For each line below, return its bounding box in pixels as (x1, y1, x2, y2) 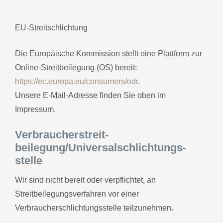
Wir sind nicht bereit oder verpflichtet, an (15, 175, 156, 184)
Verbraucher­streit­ (15, 128, 109, 141)
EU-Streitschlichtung (15, 23, 88, 32)
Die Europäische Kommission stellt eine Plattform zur (15, 49, 202, 58)
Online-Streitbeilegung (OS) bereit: (15, 63, 137, 72)
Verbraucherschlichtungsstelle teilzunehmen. (15, 203, 173, 212)
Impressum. (15, 105, 56, 113)
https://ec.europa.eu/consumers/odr (15, 77, 138, 86)
